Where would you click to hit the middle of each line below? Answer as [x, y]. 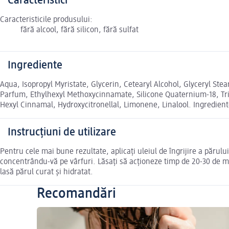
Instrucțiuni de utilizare [62, 133]
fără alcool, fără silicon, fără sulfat [79, 30]
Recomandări [76, 194]
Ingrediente [35, 66]
